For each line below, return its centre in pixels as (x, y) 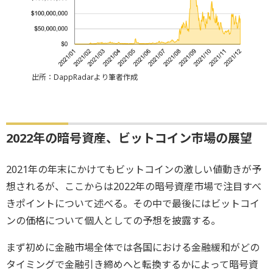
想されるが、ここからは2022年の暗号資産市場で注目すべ (134, 187)
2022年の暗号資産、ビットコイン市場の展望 (129, 138)
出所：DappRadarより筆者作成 (84, 77)
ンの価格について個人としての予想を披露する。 (113, 221)
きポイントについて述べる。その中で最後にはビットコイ (133, 204)
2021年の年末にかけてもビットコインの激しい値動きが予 (134, 170)
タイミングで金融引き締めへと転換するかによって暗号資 (132, 265)
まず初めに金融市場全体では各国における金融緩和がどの (133, 248)
